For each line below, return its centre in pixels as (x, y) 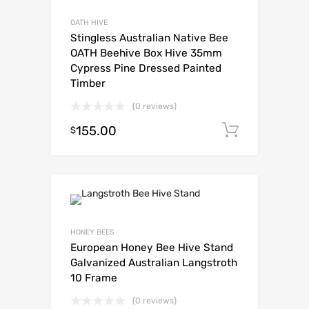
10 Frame (94, 278)
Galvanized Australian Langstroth (154, 262)
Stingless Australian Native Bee (149, 38)
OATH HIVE (89, 22)
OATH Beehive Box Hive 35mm (146, 53)
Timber (88, 83)
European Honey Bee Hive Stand (152, 247)
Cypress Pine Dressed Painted (146, 68)
